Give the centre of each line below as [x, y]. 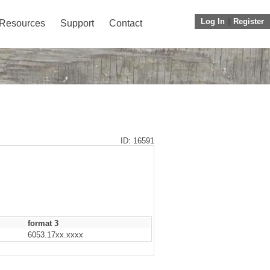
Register [249, 21]
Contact [126, 23]
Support [77, 23]
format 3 [43, 223]
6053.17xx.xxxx [55, 235]
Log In [213, 21]
